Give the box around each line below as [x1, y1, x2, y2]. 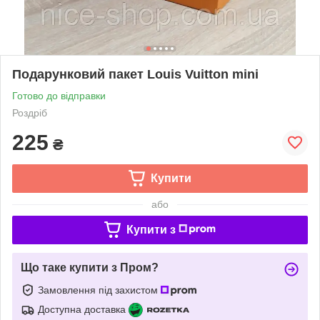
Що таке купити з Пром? [21, 261, 159, 274]
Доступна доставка [38, 303, 126, 315]
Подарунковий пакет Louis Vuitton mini [12, 66, 259, 81]
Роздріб [12, 106, 47, 119]
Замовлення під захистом [38, 284, 161, 296]
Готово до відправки [12, 89, 106, 101]
